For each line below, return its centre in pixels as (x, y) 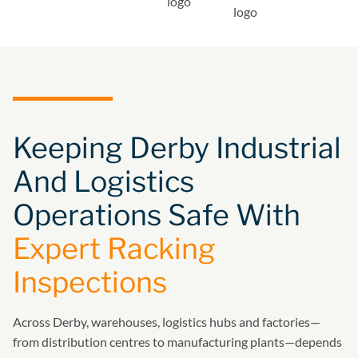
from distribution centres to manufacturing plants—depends (177, 341)
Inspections (90, 282)
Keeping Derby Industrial (177, 147)
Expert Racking (114, 248)
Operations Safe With (157, 215)
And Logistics (103, 181)
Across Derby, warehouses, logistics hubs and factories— (167, 321)
